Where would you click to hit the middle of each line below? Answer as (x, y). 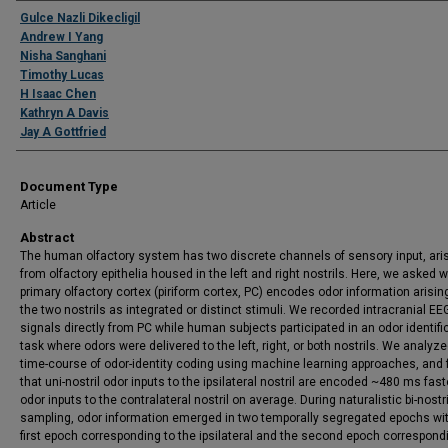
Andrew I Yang (61, 37)
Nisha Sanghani (63, 56)
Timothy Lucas (62, 75)
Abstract (47, 237)
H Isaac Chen (58, 94)
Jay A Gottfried (63, 132)
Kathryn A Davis (64, 113)
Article (38, 205)
